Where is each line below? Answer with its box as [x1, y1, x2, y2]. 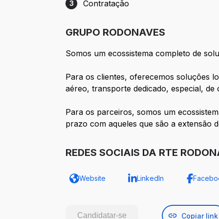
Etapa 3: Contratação [65, 3, 144, 14]
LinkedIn [136, 174, 164, 183]
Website [79, 174, 106, 183]
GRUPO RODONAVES [66, 26, 166, 39]
